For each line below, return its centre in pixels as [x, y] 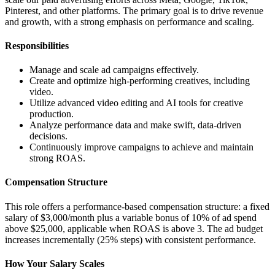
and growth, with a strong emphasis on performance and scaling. [130, 21]
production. [52, 114]
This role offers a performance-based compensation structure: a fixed [137, 206]
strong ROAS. [57, 158]
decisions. [48, 136]
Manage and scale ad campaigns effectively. [114, 70]
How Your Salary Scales [55, 263]
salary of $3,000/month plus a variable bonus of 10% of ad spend [131, 217]
